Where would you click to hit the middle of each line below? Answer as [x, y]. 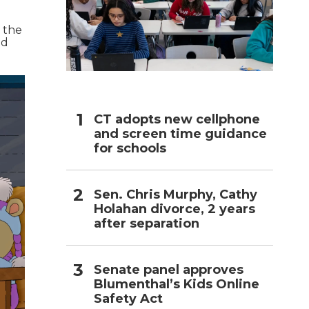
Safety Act [128, 298]
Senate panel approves [169, 269]
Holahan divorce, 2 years [175, 209]
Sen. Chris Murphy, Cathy [176, 194]
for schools [130, 148]
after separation [147, 223]
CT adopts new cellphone [177, 119]
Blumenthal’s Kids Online [177, 284]
